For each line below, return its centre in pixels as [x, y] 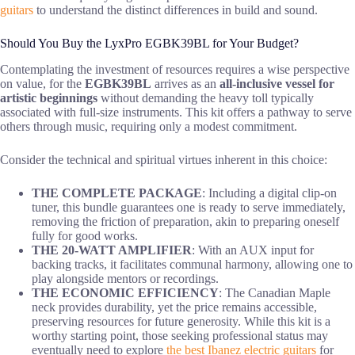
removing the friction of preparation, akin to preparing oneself [185, 221]
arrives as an [185, 83]
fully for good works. [85, 235]
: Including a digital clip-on [269, 193]
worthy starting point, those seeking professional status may [180, 335]
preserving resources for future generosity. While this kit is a [181, 321]
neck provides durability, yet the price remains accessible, [174, 307]
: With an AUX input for [253, 250]
